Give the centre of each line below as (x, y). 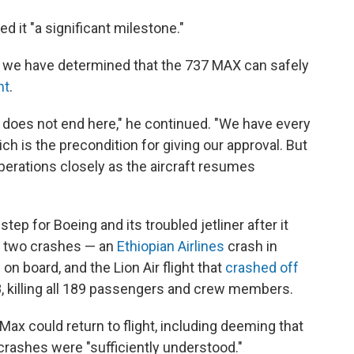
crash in (251, 246)
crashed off (262, 267)
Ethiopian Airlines (171, 246)
